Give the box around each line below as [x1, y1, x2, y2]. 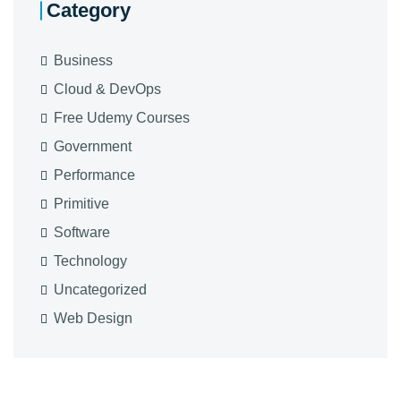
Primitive [54, 196, 109, 212]
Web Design [54, 311, 132, 327]
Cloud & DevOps [54, 81, 161, 98]
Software [54, 225, 110, 241]
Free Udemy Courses [54, 110, 190, 126]
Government [54, 139, 132, 155]
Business [54, 53, 113, 69]
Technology [54, 253, 127, 269]
